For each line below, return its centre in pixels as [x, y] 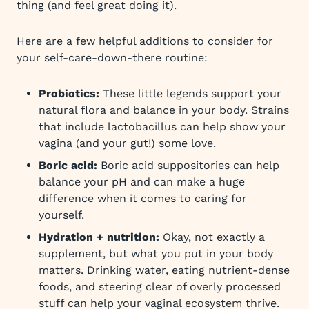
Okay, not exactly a [212, 237]
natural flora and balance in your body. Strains [164, 110]
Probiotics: [69, 93]
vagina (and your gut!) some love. [127, 143]
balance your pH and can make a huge [142, 182]
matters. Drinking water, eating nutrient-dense [164, 270]
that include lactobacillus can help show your [162, 127]
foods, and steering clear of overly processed [160, 287]
